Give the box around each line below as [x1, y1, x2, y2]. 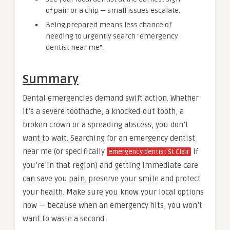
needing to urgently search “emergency [46, 31, 178, 41]
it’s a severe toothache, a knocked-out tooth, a [23, 106, 184, 116]
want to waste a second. [23, 214, 106, 223]
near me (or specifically [23, 146, 107, 156]
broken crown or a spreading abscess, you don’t [23, 120, 188, 129]
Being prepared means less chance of [46, 20, 171, 29]
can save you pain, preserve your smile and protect [23, 174, 201, 183]
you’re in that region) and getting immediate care [23, 160, 198, 170]
